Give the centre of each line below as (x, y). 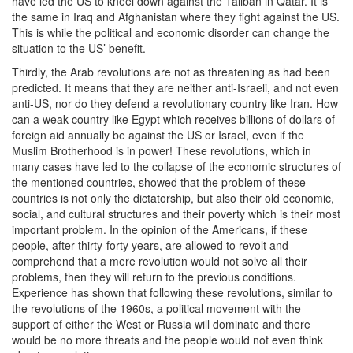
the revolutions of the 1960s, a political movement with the (156, 308)
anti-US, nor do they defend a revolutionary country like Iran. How (175, 104)
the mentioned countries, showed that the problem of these (159, 182)
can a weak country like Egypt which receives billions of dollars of (173, 119)
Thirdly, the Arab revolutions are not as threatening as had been (171, 72)
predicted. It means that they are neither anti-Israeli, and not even (175, 88)
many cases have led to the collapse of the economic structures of (176, 167)
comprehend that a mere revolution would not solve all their (160, 261)
